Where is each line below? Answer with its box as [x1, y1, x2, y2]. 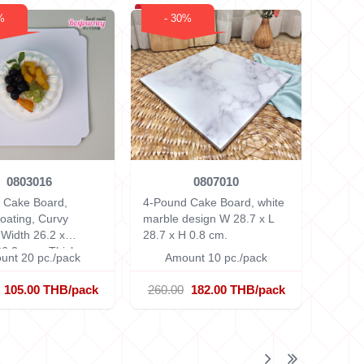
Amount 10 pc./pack [165, 251, 267, 264]
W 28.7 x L [219, 212, 275, 225]
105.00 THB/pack [3, 282, 98, 297]
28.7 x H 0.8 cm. [143, 228, 227, 241]
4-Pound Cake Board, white [143, 196, 284, 209]
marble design [143, 212, 219, 225]
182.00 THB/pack [190, 282, 285, 297]
